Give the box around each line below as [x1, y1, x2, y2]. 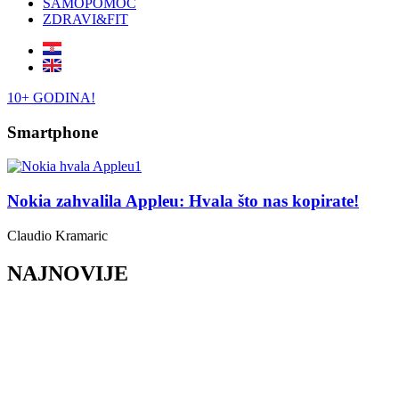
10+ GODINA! [7, 90, 95, 105]
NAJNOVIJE [7, 261, 128, 285]
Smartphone [7, 122, 98, 142]
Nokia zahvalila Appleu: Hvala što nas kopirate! [7, 191, 359, 211]
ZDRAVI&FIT [43, 12, 128, 27]
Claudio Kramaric [7, 227, 108, 243]
